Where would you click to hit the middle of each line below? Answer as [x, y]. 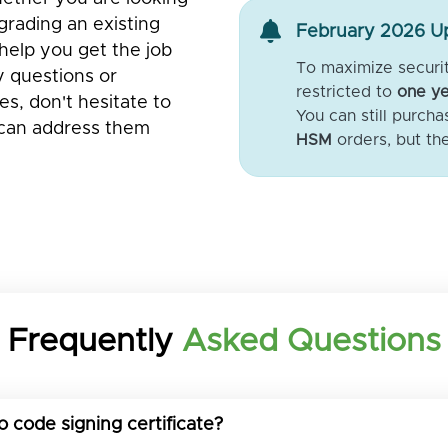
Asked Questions [311, 341]
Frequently [94, 341]
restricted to [346, 91]
